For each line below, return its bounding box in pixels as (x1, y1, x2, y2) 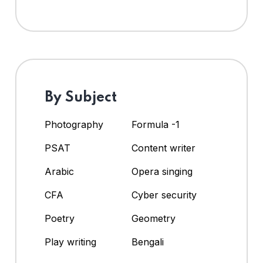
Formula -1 (131, 118, 180, 130)
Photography (45, 118, 103, 130)
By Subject (45, 90, 117, 105)
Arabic (45, 165, 74, 177)
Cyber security (131, 188, 197, 201)
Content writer (131, 141, 195, 154)
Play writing (45, 235, 96, 248)
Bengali (131, 235, 164, 248)
